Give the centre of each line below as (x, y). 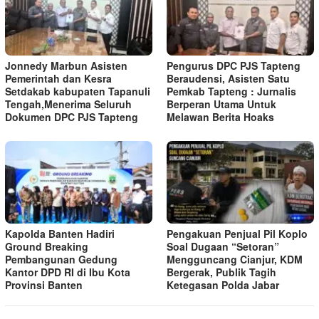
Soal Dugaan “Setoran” (223, 247)
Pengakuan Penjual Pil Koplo (237, 234)
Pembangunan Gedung (61, 260)
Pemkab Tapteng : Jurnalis (231, 91)
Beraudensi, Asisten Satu (228, 79)
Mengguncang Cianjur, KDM (235, 260)
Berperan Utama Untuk (221, 104)
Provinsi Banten (44, 285)
